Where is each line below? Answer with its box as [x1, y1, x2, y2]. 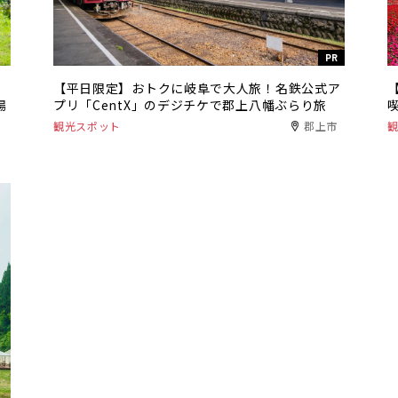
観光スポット [52, 117, 122, 133]
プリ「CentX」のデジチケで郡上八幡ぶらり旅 [52, 95, 328, 114]
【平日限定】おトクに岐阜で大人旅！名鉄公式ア [52, 78, 341, 97]
